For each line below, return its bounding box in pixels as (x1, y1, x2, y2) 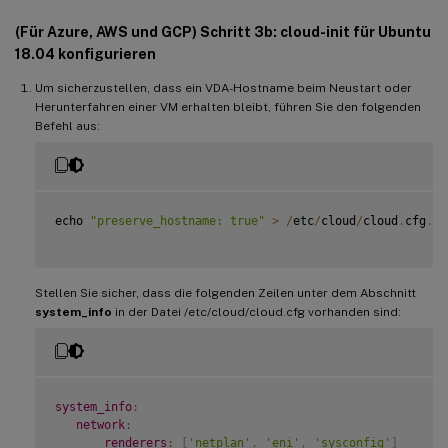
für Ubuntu (350, 23, 431, 40)
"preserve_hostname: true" (90, 213, 265, 228)
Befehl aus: (35, 118, 100, 133)
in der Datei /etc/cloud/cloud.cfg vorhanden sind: (112, 304, 401, 319)
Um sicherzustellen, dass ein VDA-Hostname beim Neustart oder (35, 80, 412, 95)
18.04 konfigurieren (15, 45, 156, 62)
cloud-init (280, 23, 350, 40)
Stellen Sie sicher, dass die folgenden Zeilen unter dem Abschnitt (35, 285, 416, 300)
